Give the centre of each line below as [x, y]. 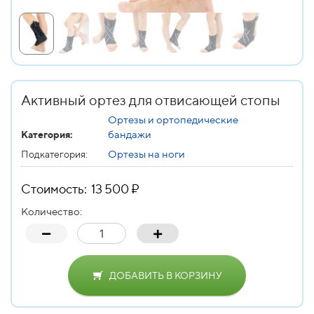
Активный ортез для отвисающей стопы [151, 100]
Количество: [52, 211]
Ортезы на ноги [146, 153]
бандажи [130, 134]
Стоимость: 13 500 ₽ [80, 189]
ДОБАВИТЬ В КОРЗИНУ [165, 275]
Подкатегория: [54, 154]
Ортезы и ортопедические [173, 119]
